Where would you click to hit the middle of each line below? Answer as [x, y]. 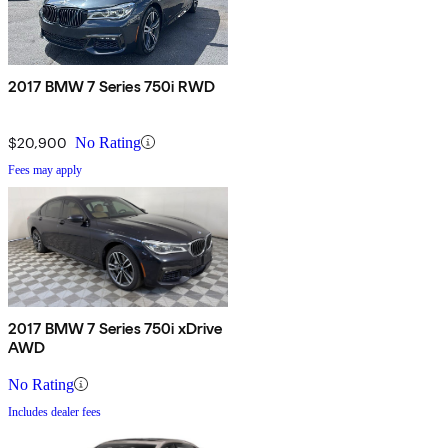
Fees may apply [45, 169]
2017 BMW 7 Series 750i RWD [112, 86]
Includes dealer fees [54, 411]
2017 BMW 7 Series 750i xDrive [115, 328]
